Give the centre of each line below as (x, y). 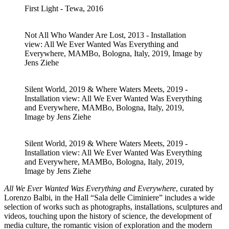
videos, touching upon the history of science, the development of (108, 216)
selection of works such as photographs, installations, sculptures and (113, 207)
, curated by (195, 188)
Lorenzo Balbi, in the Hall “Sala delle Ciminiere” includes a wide (109, 197)
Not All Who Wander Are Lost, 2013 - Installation (105, 35)
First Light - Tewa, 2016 (64, 8)
